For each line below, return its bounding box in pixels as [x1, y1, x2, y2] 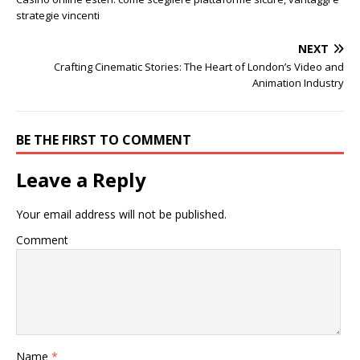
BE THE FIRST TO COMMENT [16, 131, 191, 149]
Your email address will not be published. [16, 207, 227, 222]
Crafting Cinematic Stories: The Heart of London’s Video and [54, 59, 344, 74]
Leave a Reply [16, 166, 146, 193]
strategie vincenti [16, 8, 100, 22]
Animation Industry [252, 76, 344, 90]
